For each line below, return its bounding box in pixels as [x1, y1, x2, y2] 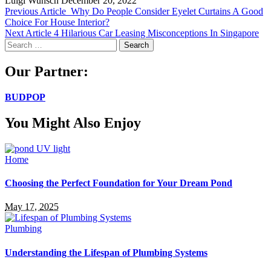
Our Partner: [5, 64, 88, 80]
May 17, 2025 [5, 201, 59, 212]
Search [4, 38, 30, 49]
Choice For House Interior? [5, 17, 109, 28]
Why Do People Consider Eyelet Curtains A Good [71, 6, 263, 17]
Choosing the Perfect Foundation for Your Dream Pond [5, 178, 232, 189]
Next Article [5, 28, 51, 39]
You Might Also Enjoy [5, 114, 141, 131]
